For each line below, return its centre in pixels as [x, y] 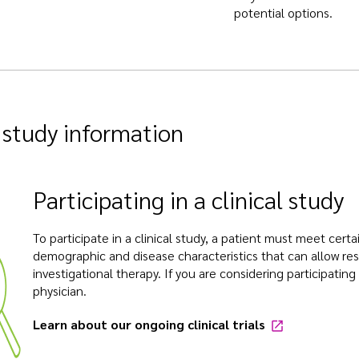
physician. [60, 291]
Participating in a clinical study [188, 200]
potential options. [283, 13]
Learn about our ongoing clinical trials [151, 325]
